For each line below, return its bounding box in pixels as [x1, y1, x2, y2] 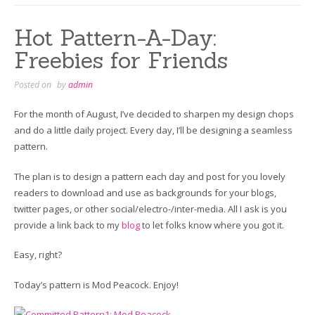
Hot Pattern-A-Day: [14, 22, 217, 52]
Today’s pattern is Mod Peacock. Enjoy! [14, 278, 179, 291]
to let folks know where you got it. [140, 218, 284, 231]
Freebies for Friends [14, 45, 228, 75]
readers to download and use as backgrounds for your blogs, [14, 186, 276, 199]
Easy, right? [14, 248, 62, 262]
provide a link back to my [14, 218, 122, 231]
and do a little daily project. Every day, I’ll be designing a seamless [14, 124, 292, 137]
